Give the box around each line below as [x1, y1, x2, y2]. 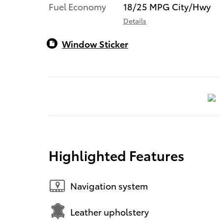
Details [123, 16, 146, 26]
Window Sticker [62, 37, 128, 50]
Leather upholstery [70, 205, 149, 218]
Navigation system [70, 179, 148, 192]
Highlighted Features [49, 145, 184, 165]
